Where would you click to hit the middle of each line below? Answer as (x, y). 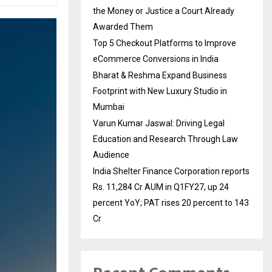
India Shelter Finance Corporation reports (171, 172)
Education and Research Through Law (165, 139)
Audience (111, 155)
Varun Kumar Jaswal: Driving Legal (159, 124)
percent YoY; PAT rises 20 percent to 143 (171, 203)
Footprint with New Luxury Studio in (160, 91)
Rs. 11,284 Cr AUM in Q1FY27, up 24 (161, 187)
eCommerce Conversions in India (156, 59)
